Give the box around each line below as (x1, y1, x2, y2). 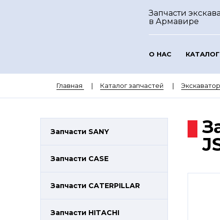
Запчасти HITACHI (51, 208, 119, 217)
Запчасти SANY (51, 127, 109, 136)
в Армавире (148, 17, 199, 26)
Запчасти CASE (51, 154, 109, 163)
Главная (56, 82, 82, 89)
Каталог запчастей (100, 82, 164, 89)
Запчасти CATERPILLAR (51, 181, 140, 190)
